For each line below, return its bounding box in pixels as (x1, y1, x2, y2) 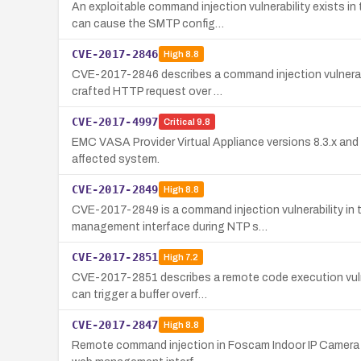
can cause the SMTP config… (72, 17, 224, 30)
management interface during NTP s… (72, 220, 268, 233)
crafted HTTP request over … (72, 85, 222, 98)
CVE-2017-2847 (72, 317, 159, 331)
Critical (163, 117, 195, 127)
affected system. (72, 152, 160, 165)
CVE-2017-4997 (72, 114, 159, 128)
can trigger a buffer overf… (72, 288, 207, 301)
